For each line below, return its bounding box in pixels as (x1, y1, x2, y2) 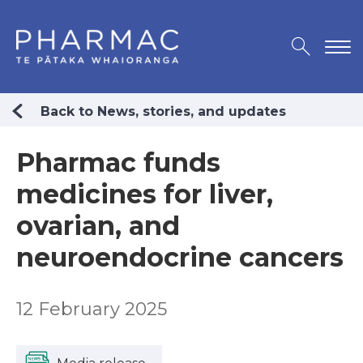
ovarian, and (16, 210, 180, 242)
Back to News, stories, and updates (41, 104, 286, 120)
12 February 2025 (16, 298, 167, 321)
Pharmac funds (16, 147, 220, 179)
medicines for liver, (16, 178, 273, 211)
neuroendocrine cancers (16, 241, 344, 274)
